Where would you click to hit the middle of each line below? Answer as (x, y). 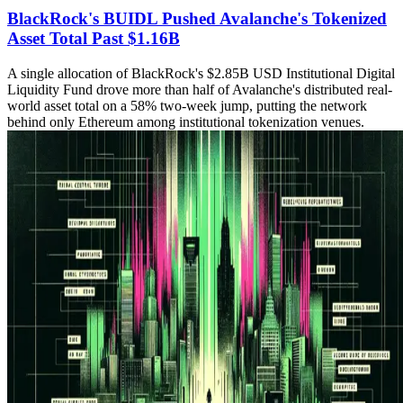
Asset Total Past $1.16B (94, 38)
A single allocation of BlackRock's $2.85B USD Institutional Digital (201, 73)
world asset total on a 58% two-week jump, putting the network (187, 105)
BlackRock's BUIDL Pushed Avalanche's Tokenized (197, 18)
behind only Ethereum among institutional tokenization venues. (186, 121)
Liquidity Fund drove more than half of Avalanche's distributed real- (200, 89)
